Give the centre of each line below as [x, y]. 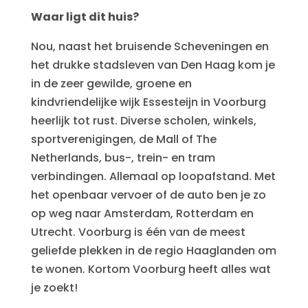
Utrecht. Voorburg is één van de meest [138, 232]
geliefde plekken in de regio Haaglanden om [153, 251]
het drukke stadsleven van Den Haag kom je [153, 65]
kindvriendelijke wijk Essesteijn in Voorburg [148, 102]
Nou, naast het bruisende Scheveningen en [150, 46]
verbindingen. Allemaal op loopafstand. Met [153, 176]
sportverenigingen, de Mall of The [123, 139]
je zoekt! [54, 288]
